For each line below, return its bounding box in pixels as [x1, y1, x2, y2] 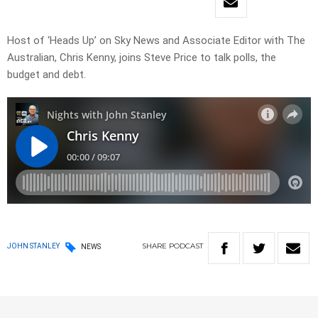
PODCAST [169, 241, 203, 251]
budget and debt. [7, 68, 86, 82]
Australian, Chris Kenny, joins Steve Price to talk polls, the [7, 51, 276, 65]
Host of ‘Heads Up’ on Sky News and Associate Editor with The [7, 34, 305, 48]
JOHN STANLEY [7, 242, 60, 251]
